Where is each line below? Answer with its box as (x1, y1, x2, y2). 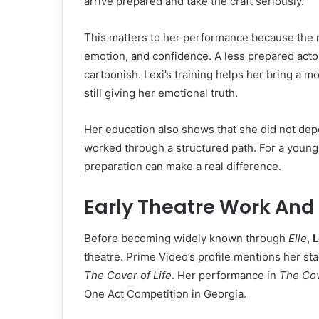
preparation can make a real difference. (84, 159, 281, 173)
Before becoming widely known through (84, 231, 288, 246)
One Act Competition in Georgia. (84, 287, 246, 301)
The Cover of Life (84, 268, 172, 283)
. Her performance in (172, 268, 279, 283)
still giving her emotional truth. (84, 85, 238, 100)
